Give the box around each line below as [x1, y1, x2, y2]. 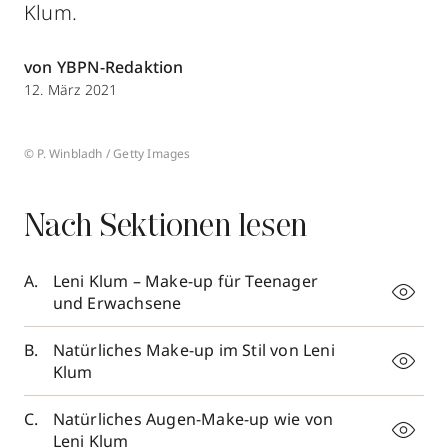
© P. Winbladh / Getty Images [24, 145, 191, 162]
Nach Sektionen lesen [24, 212, 307, 244]
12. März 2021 [24, 80, 118, 99]
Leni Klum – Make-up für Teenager [52, 270, 319, 292]
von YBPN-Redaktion [24, 56, 184, 78]
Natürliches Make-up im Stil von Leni [52, 339, 335, 361]
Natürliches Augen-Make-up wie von [52, 408, 334, 430]
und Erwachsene [52, 292, 182, 314]
